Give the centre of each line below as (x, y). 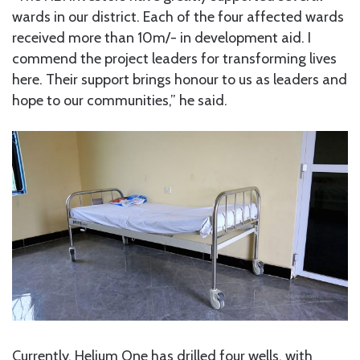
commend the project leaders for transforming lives (174, 59)
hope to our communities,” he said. (120, 101)
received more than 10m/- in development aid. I (162, 38)
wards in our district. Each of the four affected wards (178, 17)
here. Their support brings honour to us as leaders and (180, 80)
